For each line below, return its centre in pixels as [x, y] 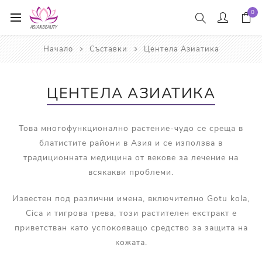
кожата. [131, 242]
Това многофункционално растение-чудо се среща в [131, 128]
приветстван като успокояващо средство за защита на [131, 228]
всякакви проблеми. [131, 172]
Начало [58, 49]
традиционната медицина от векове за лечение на [131, 158]
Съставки [108, 49]
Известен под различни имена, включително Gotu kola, [131, 199]
